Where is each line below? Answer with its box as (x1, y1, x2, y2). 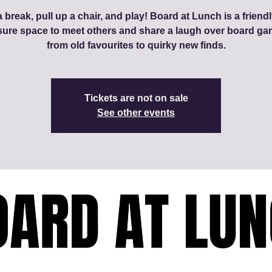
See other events (97, 107, 175, 118)
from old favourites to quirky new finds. (46, 40, 226, 50)
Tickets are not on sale (84, 93, 188, 103)
